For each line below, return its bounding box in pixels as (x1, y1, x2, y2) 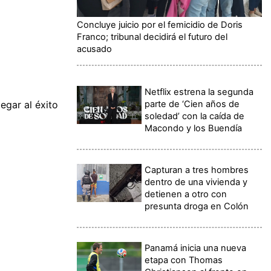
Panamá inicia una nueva (145, 242, 247, 253)
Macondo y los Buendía (145, 122, 243, 134)
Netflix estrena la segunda (145, 86, 254, 97)
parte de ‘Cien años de (145, 98, 240, 109)
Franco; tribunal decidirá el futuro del (77, 31, 227, 42)
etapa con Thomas (145, 254, 223, 266)
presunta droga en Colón (145, 200, 249, 212)
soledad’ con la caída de (145, 110, 245, 122)
